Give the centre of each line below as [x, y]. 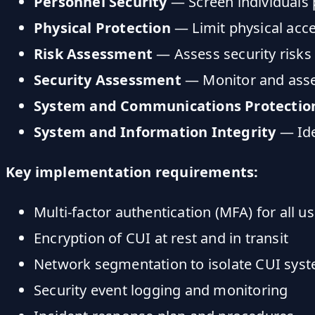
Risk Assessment [93, 53]
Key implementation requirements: [132, 172]
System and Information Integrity [155, 131]
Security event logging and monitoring [161, 290]
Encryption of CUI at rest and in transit [161, 238]
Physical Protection [102, 27]
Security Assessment [108, 79]
